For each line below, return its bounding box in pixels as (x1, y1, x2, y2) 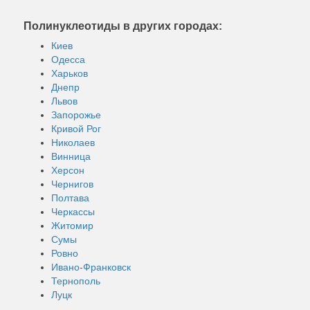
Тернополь (51, 275, 100, 286)
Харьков (51, 67, 88, 79)
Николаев (51, 136, 95, 148)
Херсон (51, 164, 84, 176)
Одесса (51, 53, 85, 65)
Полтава (51, 192, 89, 203)
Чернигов (51, 178, 93, 190)
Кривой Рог (51, 122, 101, 134)
